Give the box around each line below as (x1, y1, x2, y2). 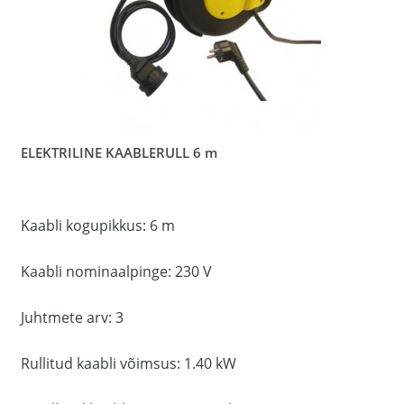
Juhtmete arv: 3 (21, 308, 124, 327)
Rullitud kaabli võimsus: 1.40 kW (21, 353, 236, 373)
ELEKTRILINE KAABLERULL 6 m (21, 143, 217, 161)
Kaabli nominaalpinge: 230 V (21, 262, 212, 281)
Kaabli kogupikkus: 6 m (21, 216, 175, 235)
